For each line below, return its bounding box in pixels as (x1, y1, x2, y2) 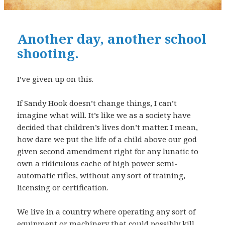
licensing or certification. (17, 182, 109, 193)
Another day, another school (17, 30, 207, 48)
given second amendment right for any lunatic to (17, 146, 199, 157)
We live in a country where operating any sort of (17, 206, 196, 217)
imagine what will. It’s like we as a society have (17, 110, 191, 121)
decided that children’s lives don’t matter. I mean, (17, 122, 198, 133)
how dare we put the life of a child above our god (17, 134, 197, 145)
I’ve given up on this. (17, 74, 94, 84)
